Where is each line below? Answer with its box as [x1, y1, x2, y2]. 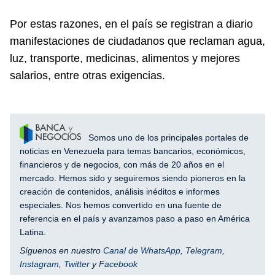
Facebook [99, 258, 137, 269]
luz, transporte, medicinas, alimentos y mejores [10, 52, 240, 64]
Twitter [64, 258, 90, 269]
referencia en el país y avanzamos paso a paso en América [20, 213, 250, 223]
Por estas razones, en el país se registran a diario [10, 17, 253, 30]
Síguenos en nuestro [20, 245, 103, 255]
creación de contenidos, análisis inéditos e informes [20, 186, 220, 196]
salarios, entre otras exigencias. [10, 69, 165, 82]
